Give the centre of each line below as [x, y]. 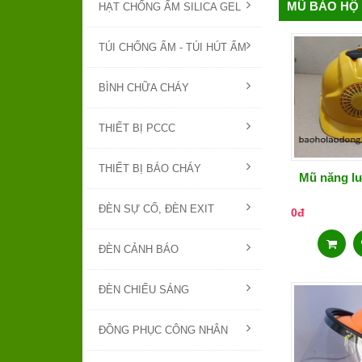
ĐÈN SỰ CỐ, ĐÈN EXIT [156, 209]
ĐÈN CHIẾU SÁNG [144, 290]
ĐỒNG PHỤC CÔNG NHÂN [163, 330]
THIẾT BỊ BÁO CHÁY [150, 169]
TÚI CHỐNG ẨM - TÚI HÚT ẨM [173, 48]
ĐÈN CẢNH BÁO [139, 250]
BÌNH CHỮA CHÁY [144, 88]
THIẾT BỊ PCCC [137, 128]
